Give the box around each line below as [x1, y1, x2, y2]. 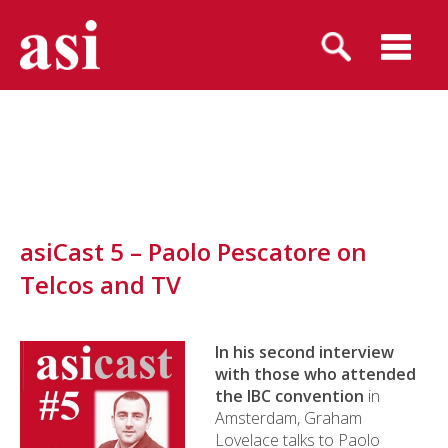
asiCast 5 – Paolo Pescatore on [20, 235, 367, 268]
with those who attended [215, 363, 416, 385]
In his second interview [215, 341, 394, 363]
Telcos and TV [20, 268, 181, 301]
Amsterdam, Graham [215, 407, 362, 429]
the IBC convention [215, 385, 364, 407]
